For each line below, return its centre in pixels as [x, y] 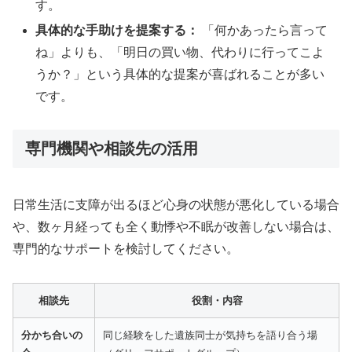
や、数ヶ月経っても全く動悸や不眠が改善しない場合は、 [176, 226]
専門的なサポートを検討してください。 [126, 248]
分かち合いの [52, 335]
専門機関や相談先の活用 [112, 149]
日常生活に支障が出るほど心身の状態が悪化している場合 [176, 204]
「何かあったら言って [264, 30]
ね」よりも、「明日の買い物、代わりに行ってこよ [180, 52]
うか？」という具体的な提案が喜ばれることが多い [180, 74]
